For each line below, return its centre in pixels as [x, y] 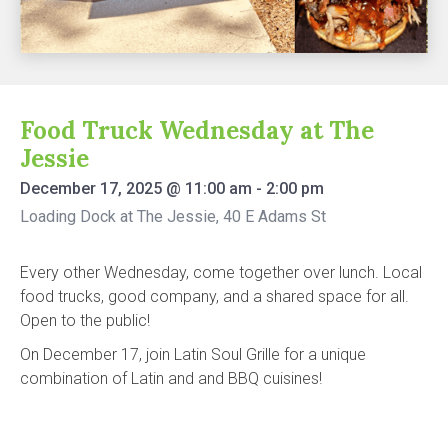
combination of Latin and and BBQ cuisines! [171, 378]
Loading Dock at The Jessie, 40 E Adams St [173, 216]
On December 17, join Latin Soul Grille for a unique [193, 354]
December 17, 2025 [91, 188]
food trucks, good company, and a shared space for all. [214, 296]
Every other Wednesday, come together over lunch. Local [221, 272]
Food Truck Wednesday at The [197, 130]
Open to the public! [85, 320]
